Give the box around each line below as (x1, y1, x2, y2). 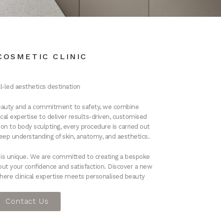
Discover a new (108, 162, 152, 170)
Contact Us (5, 196, 49, 206)
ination (61, 83, 80, 91)
